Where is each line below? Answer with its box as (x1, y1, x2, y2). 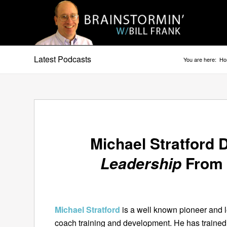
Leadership (100, 152, 182, 174)
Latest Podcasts (34, 53, 91, 65)
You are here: (183, 55, 216, 63)
